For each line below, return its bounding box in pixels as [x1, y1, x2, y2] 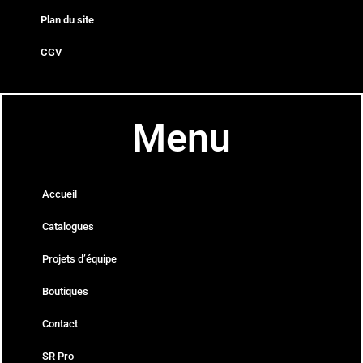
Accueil [42, 188, 77, 201]
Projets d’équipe [42, 253, 117, 266]
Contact [42, 318, 78, 331]
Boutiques [42, 285, 88, 298]
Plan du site [41, 14, 94, 27]
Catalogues [42, 220, 94, 233]
